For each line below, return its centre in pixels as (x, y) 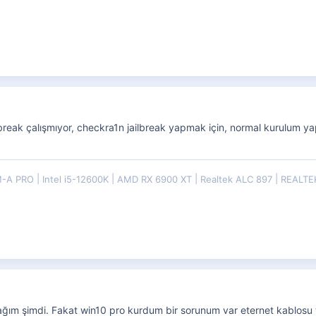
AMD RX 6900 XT (156, 179)
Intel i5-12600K (77, 179)
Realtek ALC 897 (238, 179)
